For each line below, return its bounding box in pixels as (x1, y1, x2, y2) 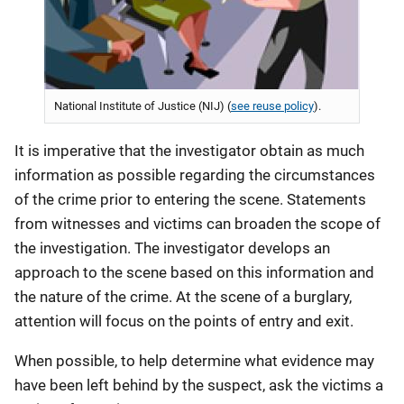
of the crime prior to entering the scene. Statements (14, 190, 366, 208)
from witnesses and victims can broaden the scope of (14, 215, 381, 233)
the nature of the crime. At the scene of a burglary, (14, 288, 352, 306)
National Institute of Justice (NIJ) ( (54, 99, 231, 113)
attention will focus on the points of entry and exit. (14, 312, 353, 330)
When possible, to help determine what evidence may (14, 352, 374, 370)
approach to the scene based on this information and (14, 263, 374, 281)
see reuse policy (231, 99, 314, 113)
